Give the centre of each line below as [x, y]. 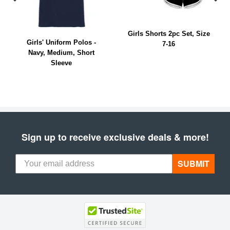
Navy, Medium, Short [61, 53]
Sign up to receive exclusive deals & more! [115, 137]
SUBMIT [194, 164]
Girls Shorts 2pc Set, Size [169, 34]
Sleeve [61, 63]
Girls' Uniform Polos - [61, 42]
